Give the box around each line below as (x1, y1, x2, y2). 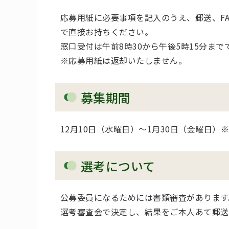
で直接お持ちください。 (60, 25, 153, 38)
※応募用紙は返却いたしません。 (60, 54, 187, 66)
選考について (81, 156, 155, 175)
